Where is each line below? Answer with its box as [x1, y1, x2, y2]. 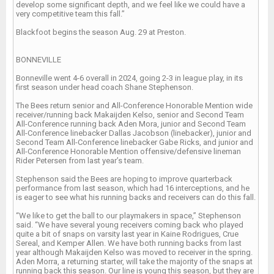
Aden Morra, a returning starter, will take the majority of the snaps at [16, 257, 253, 266]
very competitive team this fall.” [16, 9, 125, 18]
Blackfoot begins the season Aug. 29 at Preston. [16, 28, 186, 37]
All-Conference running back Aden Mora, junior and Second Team [16, 119, 246, 128]
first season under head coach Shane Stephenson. [16, 83, 193, 92]
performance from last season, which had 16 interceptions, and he [16, 183, 250, 193]
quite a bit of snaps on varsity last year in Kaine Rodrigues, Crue [16, 229, 239, 239]
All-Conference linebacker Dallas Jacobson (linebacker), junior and [16, 128, 251, 138]
